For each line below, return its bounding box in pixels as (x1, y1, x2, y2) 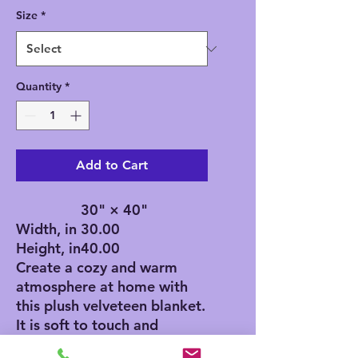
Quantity (16, 79, 62, 94)
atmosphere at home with (16, 277, 188, 296)
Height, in (16, 239, 81, 258)
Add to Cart (76, 157, 148, 173)
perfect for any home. (16, 335, 160, 354)
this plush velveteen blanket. (16, 296, 205, 316)
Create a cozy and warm (16, 258, 177, 277)
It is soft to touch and (16, 316, 158, 335)
